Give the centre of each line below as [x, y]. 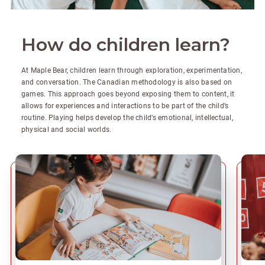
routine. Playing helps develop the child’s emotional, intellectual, [127, 118]
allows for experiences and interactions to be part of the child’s [125, 106]
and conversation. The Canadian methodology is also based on [126, 82]
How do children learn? [125, 45]
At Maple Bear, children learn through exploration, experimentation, [131, 70]
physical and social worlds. [66, 130]
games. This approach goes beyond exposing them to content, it [128, 94]
